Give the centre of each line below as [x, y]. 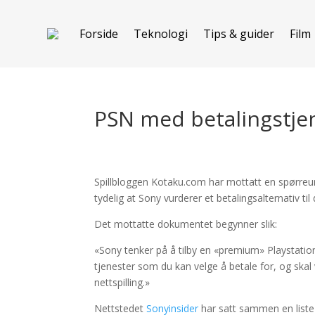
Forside [99, 34]
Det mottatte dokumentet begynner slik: [186, 224]
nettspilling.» [122, 282]
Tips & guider [239, 34]
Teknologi [161, 34]
